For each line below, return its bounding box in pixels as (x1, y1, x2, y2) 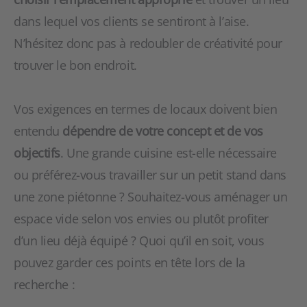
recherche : (14, 276, 75, 293)
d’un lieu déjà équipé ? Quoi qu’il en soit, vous (14, 232, 265, 249)
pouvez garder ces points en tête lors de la (14, 254, 245, 271)
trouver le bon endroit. (14, 57, 137, 73)
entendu (14, 123, 63, 139)
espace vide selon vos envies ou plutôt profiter (14, 210, 269, 227)
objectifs (14, 145, 60, 161)
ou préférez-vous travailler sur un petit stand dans (14, 167, 287, 183)
